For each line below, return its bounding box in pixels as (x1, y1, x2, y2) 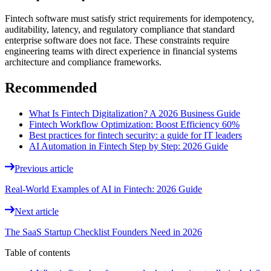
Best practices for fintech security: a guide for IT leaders (29, 129, 242, 140)
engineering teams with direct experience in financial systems (5, 45, 237, 56)
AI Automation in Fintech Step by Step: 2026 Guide (29, 140, 228, 151)
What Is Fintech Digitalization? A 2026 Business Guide (29, 108, 240, 119)
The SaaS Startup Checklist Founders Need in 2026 (5, 226, 202, 237)
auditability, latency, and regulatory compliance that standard (5, 24, 235, 34)
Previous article (15, 163, 73, 174)
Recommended (5, 79, 97, 96)
